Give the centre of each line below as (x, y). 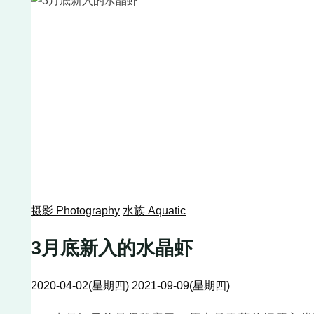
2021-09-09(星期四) (181, 285)
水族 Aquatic (154, 211)
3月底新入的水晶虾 (112, 248)
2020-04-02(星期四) (81, 285)
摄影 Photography (75, 211)
